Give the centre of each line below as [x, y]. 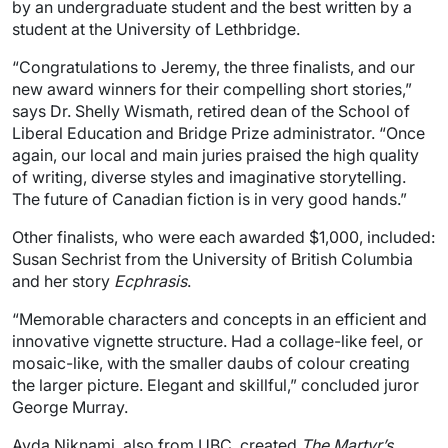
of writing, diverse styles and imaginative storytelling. [209, 176]
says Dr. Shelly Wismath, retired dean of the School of [211, 110]
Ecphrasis [150, 280]
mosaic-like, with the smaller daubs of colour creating [211, 362]
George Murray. [70, 406]
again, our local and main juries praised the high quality [215, 154]
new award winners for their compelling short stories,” [212, 88]
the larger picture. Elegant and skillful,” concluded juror [215, 384]
